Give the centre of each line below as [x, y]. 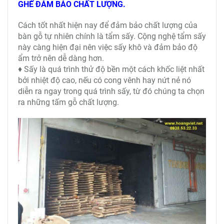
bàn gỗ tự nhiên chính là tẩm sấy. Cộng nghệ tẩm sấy [112, 36]
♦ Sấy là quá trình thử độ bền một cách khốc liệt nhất [111, 69]
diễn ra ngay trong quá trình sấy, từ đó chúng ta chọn [111, 91]
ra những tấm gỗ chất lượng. [68, 102]
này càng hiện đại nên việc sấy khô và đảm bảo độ [108, 47]
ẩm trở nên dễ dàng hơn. [61, 58]
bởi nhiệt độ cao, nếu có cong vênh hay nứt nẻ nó [104, 80]
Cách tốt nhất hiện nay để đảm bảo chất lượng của [108, 25]
